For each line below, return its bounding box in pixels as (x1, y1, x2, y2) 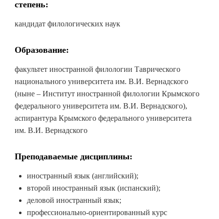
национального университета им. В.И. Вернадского (15, 77, 188, 86)
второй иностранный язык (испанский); (27, 184, 160, 192)
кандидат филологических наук (15, 20, 120, 28)
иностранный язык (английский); (27, 172, 138, 180)
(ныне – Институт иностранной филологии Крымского (15, 89, 199, 98)
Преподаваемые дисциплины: (15, 152, 132, 161)
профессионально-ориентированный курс (27, 208, 167, 217)
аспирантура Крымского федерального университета (15, 114, 192, 122)
